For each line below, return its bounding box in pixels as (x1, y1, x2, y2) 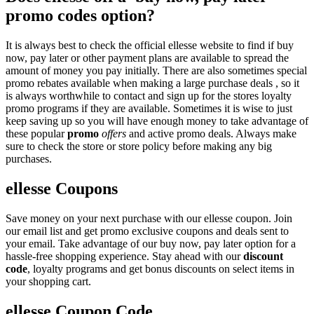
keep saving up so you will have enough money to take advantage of (6, 114, 308, 127)
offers (102, 127, 126, 139)
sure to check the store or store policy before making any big (6, 139, 272, 152)
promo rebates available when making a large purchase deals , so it (6, 76, 299, 89)
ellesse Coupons (6, 179, 118, 198)
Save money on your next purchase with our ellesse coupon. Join (6, 212, 292, 224)
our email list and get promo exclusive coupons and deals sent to (6, 224, 289, 237)
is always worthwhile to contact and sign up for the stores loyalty (6, 89, 292, 102)
